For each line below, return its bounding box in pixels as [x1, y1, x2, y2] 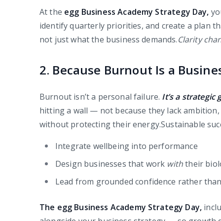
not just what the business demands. [39, 34, 178, 45]
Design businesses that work [55, 158, 167, 170]
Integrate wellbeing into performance [55, 141, 198, 152]
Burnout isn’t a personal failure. [39, 91, 162, 103]
